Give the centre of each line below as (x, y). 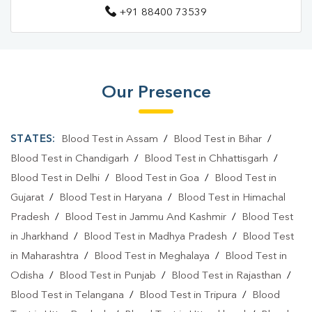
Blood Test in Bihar (217, 140)
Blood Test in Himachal (232, 198)
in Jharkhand (39, 237)
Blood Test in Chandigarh (70, 159)
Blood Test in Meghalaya (152, 257)
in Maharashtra (45, 257)
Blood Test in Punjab (108, 276)
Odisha (27, 276)
